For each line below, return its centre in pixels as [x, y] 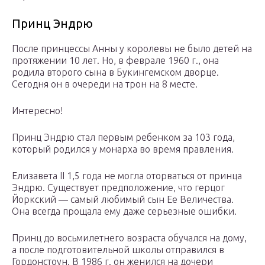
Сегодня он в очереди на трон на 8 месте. [105, 84]
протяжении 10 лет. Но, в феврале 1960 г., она [115, 61]
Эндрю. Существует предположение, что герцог [118, 188]
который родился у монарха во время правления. [123, 149]
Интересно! [37, 111]
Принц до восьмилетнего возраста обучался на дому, [129, 238]
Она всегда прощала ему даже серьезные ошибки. [124, 211]
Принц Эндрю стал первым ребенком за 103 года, [123, 138]
